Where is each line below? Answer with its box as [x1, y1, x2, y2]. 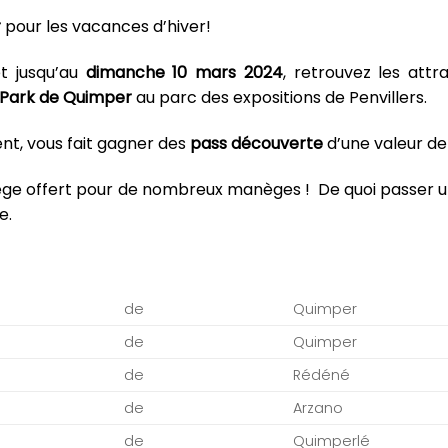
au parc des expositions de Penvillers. [132, 86, 427, 110]
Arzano [293, 398, 344, 419]
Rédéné [293, 365, 351, 386]
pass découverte [190, 131, 323, 155]
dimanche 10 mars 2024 [85, 61, 283, 85]
